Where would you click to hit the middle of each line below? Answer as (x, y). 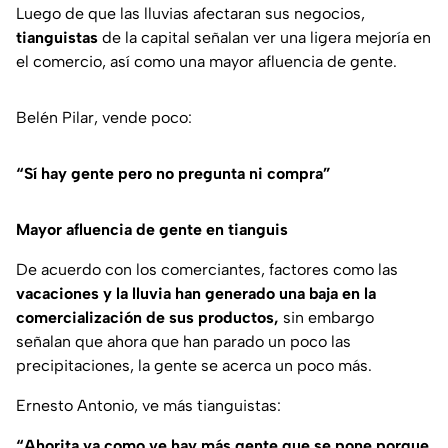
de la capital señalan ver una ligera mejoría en (264, 38)
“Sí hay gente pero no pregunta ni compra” (173, 174)
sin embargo (326, 318)
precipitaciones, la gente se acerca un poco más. (194, 366)
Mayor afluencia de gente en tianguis (152, 230)
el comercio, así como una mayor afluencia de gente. (206, 62)
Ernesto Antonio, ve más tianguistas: (148, 406)
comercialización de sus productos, (147, 318)
